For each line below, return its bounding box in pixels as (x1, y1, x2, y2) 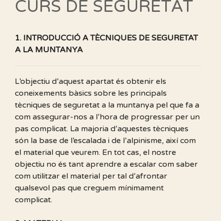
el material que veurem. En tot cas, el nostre (15, 147, 176, 157)
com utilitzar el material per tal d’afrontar (15, 171, 167, 181)
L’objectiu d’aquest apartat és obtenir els (15, 76, 166, 86)
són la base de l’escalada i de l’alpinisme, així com (15, 135, 196, 146)
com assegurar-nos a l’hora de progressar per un (15, 111, 200, 122)
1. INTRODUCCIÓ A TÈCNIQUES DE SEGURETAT (15, 33, 198, 43)
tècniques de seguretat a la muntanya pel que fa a (15, 100, 199, 110)
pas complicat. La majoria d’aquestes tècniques (15, 123, 188, 134)
